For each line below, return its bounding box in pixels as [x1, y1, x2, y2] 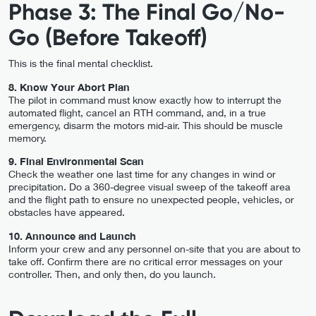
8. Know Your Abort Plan [8, 80, 130, 93]
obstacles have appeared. [8, 206, 125, 219]
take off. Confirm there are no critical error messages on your [8, 255, 283, 267]
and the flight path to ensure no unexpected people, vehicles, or [8, 193, 294, 206]
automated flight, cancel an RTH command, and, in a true [8, 106, 266, 119]
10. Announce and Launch [8, 230, 136, 242]
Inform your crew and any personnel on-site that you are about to [8, 243, 300, 255]
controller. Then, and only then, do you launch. [8, 268, 216, 280]
